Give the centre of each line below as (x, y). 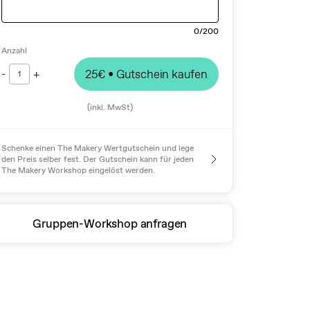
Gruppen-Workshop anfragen (110, 223)
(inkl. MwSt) (110, 107)
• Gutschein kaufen (156, 74)
